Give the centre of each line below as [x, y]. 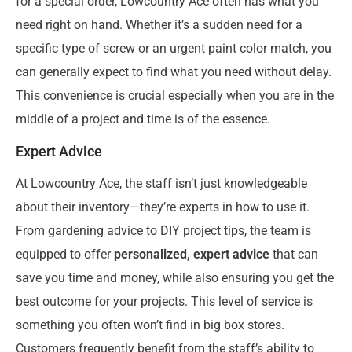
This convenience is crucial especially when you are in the [175, 96]
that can [294, 254]
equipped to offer [65, 254]
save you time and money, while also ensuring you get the [175, 277]
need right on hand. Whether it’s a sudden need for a [159, 25]
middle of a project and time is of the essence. [143, 119]
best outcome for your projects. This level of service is [164, 301]
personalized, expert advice [192, 254]
